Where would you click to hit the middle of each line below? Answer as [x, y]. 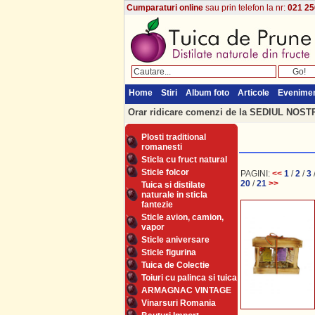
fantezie [157, 205]
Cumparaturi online [165, 8]
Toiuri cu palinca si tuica [189, 278]
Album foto [207, 93]
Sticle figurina [168, 252]
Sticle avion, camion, [182, 217]
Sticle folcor [165, 172]
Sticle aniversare [175, 240]
